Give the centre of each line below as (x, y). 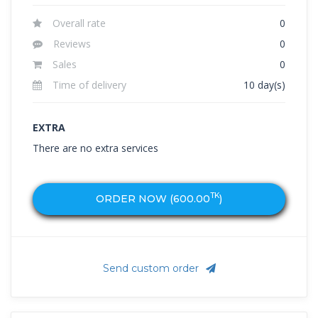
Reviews (72, 43)
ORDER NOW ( (135, 198)
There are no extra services (95, 148)
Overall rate (79, 23)
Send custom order (150, 268)
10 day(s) (264, 84)
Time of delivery (89, 84)
